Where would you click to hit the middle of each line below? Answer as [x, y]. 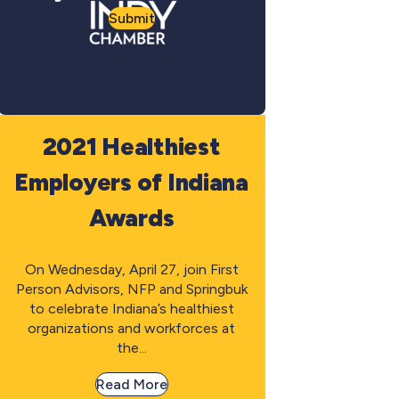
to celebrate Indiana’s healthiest [131, 308]
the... [131, 347]
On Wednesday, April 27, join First [131, 269]
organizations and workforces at [132, 328]
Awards [131, 217]
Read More [131, 384]
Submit [131, 18]
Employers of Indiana [131, 182]
